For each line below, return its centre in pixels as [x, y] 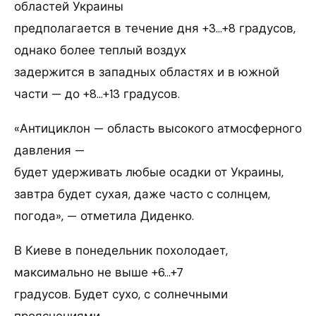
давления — [49, 151]
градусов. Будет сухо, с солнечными [121, 294]
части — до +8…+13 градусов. [97, 94]
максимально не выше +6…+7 [99, 273]
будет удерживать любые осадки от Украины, [149, 172]
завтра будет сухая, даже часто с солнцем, [142, 194]
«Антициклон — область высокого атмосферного [158, 129]
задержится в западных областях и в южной [147, 72]
